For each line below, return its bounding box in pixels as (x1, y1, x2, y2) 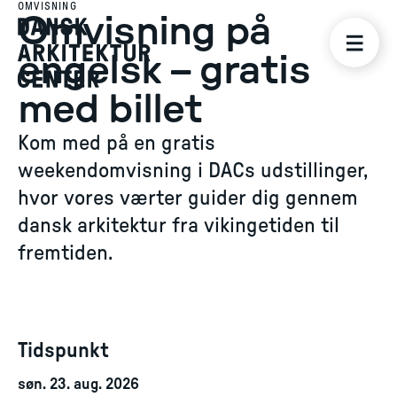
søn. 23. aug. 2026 (18, 377, 139, 393)
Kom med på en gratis (18, 133, 215, 154)
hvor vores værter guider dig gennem (18, 188, 358, 209)
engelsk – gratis (18, 51, 310, 91)
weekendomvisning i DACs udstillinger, (18, 160, 368, 182)
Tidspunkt (18, 340, 109, 362)
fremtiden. (18, 243, 113, 264)
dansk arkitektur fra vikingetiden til (18, 215, 339, 237)
